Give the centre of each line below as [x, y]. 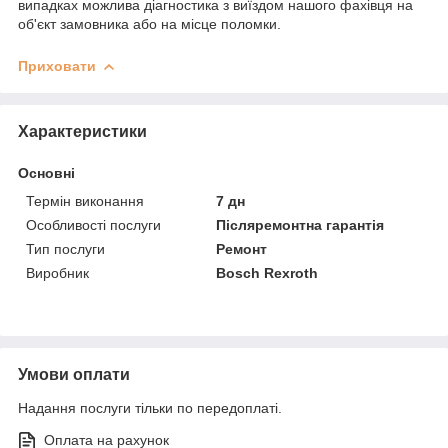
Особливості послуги [93, 224]
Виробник [57, 272]
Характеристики [82, 131]
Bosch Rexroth [267, 272]
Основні [46, 172]
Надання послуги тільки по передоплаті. [150, 407]
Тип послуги [65, 248]
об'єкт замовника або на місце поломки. [149, 23]
